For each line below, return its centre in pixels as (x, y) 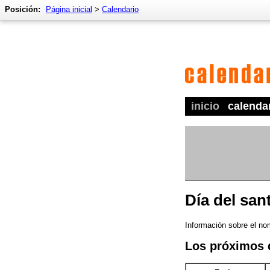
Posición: (23, 9)
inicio (205, 106)
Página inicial (69, 9)
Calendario (120, 9)
